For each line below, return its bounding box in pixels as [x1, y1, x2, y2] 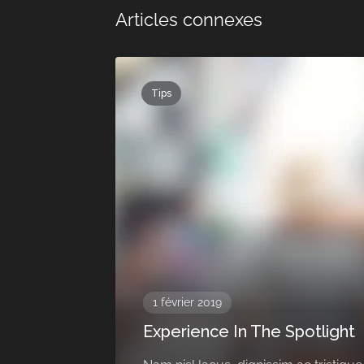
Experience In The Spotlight [143, 321, 355, 341]
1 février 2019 [153, 295, 222, 309]
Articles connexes [115, 8, 262, 30]
